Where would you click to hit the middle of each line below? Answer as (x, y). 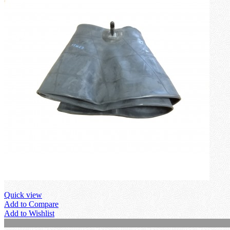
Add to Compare (31, 204)
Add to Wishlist (29, 213)
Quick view (23, 195)
